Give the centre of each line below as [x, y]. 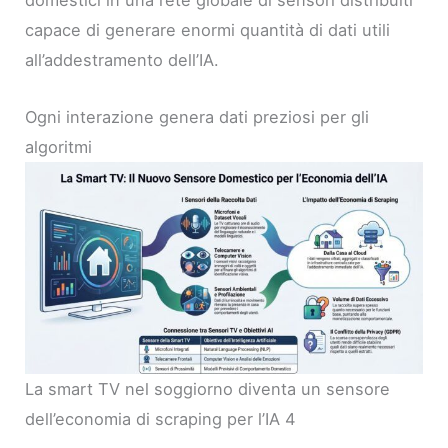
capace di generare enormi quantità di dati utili [208, 30]
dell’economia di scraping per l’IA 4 [161, 419]
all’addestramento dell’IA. [122, 60]
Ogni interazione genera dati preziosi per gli [197, 116]
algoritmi [59, 146]
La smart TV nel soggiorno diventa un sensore [208, 389]
